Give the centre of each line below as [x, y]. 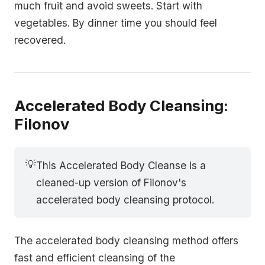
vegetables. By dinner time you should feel [116, 23]
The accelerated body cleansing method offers [126, 241]
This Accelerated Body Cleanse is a [121, 166]
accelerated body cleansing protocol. [125, 200]
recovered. [40, 40]
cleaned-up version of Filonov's [112, 183]
